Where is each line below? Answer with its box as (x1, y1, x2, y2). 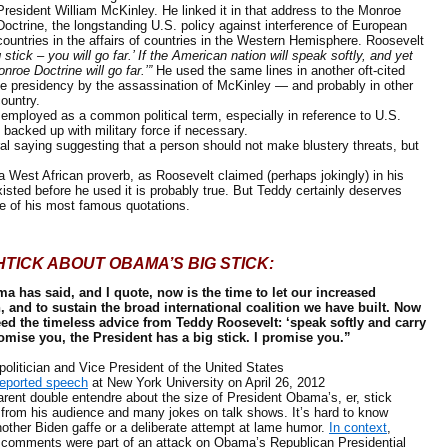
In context (329, 420, 387, 435)
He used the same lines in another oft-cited (156, 63, 405, 78)
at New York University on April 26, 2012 (88, 375, 325, 390)
